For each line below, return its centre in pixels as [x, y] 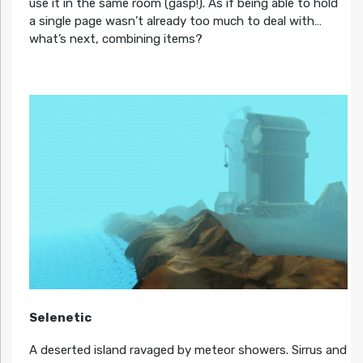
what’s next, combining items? [115, 39]
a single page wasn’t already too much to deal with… [175, 21]
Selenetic [60, 317]
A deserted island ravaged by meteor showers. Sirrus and [188, 350]
